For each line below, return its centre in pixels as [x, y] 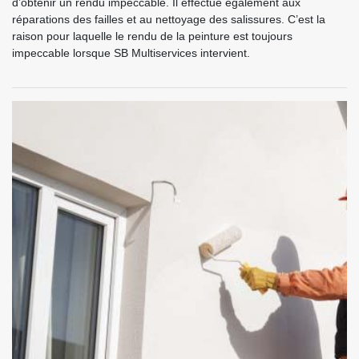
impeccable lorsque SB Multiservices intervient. [131, 52]
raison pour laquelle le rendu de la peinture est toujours [152, 36]
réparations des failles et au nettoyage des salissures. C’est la [169, 19]
